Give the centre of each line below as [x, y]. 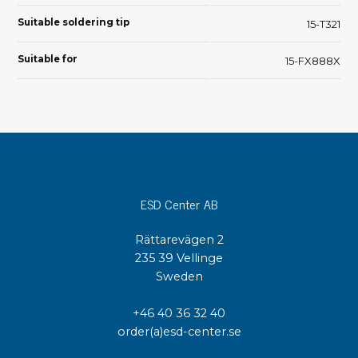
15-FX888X [313, 60]
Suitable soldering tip [74, 22]
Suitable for [48, 59]
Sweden [179, 276]
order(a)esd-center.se [179, 331]
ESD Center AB [179, 203]
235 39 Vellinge [179, 258]
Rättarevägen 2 [179, 239]
